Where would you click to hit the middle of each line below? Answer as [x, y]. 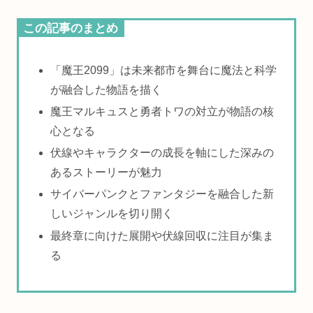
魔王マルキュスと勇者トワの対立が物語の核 [162, 112]
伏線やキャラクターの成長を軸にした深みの [162, 153]
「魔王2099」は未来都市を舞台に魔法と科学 [164, 70]
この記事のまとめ [71, 29]
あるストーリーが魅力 [107, 173]
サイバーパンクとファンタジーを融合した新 [162, 194]
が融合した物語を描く [107, 89]
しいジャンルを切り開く [112, 214]
